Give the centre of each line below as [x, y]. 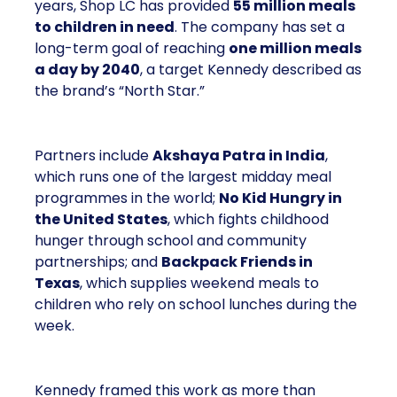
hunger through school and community [171, 241]
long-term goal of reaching [132, 49]
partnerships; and [98, 262]
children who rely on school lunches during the [196, 305]
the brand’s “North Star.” [120, 91]
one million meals [295, 49]
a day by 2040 [87, 70]
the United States [101, 220]
